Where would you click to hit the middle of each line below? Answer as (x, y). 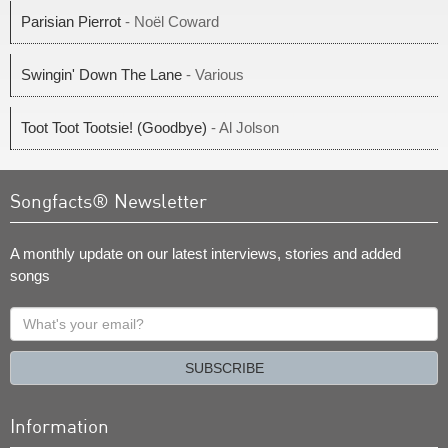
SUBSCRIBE (224, 368)
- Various (213, 74)
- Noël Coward (170, 21)
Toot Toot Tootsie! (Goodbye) (114, 127)
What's (33, 316)
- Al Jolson (243, 127)
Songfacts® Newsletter (108, 200)
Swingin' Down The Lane (101, 74)
